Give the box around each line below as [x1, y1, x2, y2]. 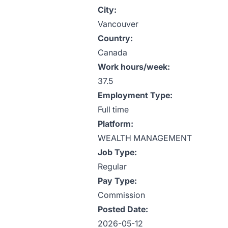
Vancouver [98, 19, 138, 29]
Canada [98, 47, 127, 58]
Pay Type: [98, 176, 137, 186]
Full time [98, 104, 129, 115]
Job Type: [98, 147, 137, 157]
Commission [98, 190, 145, 200]
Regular [98, 161, 127, 172]
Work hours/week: [98, 62, 170, 72]
